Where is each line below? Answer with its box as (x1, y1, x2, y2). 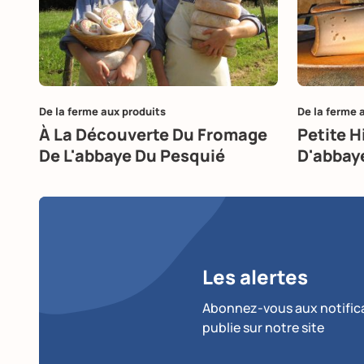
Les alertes (202, 262, 308, 290)
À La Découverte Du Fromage (39, 123, 267, 146)
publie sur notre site (202, 318, 324, 336)
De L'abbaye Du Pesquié (39, 145, 225, 167)
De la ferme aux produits (39, 104, 166, 119)
